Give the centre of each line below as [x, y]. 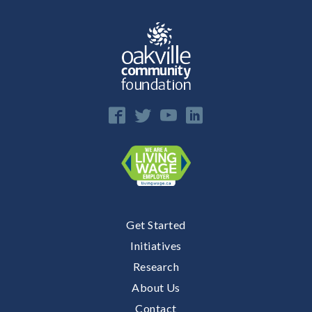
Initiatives [156, 246]
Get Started [156, 225]
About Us [156, 288]
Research [156, 267]
